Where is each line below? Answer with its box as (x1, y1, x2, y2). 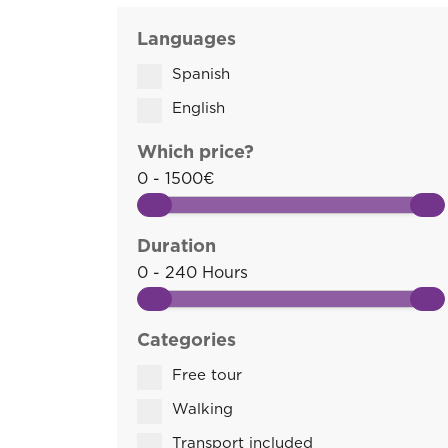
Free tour (172, 368, 242, 383)
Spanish (172, 67, 230, 82)
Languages (137, 31, 236, 49)
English (172, 101, 225, 116)
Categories (137, 332, 236, 350)
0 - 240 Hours (137, 265, 248, 281)
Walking (172, 402, 233, 417)
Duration (137, 238, 216, 256)
